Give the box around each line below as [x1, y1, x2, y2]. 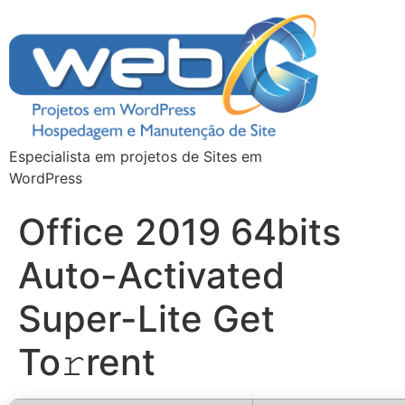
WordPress [9, 169, 82, 188]
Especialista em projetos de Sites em [9, 147, 262, 166]
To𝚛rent [18, 340, 155, 385]
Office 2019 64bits [18, 210, 341, 255]
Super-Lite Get [18, 297, 275, 342]
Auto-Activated [18, 253, 285, 298]
